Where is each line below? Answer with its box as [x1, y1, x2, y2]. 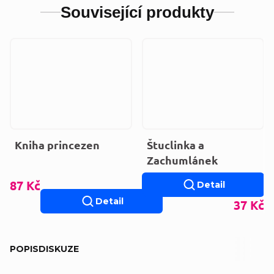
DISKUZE [39, 243, 79, 255]
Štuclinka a [147, 138, 204, 152]
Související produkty [60, 2, 214, 21]
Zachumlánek [147, 153, 218, 168]
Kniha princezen [15, 138, 100, 152]
